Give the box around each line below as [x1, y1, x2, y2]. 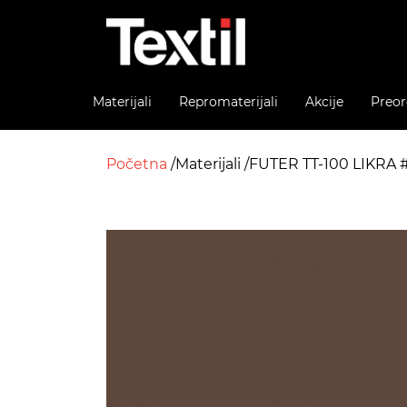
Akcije [305, 93, 343, 110]
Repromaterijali [179, 93, 278, 110]
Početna [106, 154, 171, 173]
